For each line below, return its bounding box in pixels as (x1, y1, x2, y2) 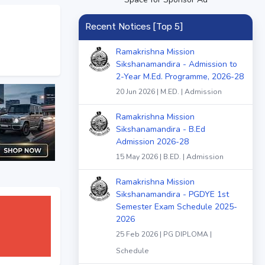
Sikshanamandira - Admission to (116, 59, 237, 70)
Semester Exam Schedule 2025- (116, 201, 237, 212)
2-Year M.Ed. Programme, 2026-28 (116, 71, 244, 83)
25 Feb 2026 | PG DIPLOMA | (116, 229, 212, 239)
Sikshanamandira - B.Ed (116, 124, 205, 135)
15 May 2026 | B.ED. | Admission (116, 152, 224, 162)
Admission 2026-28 (116, 136, 189, 148)
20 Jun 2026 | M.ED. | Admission (116, 87, 222, 97)
